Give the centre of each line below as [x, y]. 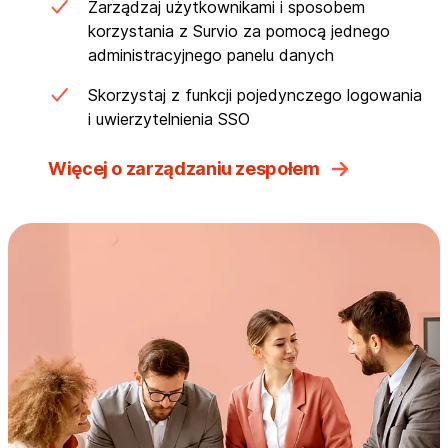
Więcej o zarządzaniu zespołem [184, 169]
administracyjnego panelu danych [211, 55]
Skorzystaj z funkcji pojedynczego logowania [255, 95]
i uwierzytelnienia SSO [169, 119]
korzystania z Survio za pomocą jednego [239, 31]
